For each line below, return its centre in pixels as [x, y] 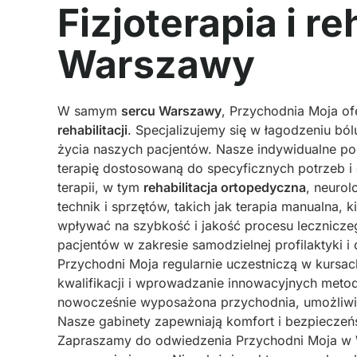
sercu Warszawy [171, 111]
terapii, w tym [100, 187]
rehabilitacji [92, 130]
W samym [89, 111]
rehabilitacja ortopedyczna [225, 187]
